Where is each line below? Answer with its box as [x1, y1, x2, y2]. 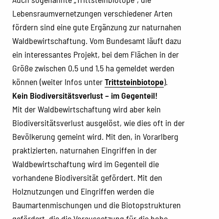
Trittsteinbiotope [105, 76, 164, 87]
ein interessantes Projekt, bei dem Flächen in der [12, 48, 179, 60]
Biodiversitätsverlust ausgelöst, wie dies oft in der [12, 117, 185, 128]
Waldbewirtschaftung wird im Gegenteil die [12, 158, 159, 169]
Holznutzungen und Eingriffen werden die [12, 185, 154, 197]
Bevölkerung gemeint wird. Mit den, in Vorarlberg [12, 131, 178, 142]
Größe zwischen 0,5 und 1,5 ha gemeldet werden [12, 62, 175, 73]
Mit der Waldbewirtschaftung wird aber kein [12, 103, 161, 114]
